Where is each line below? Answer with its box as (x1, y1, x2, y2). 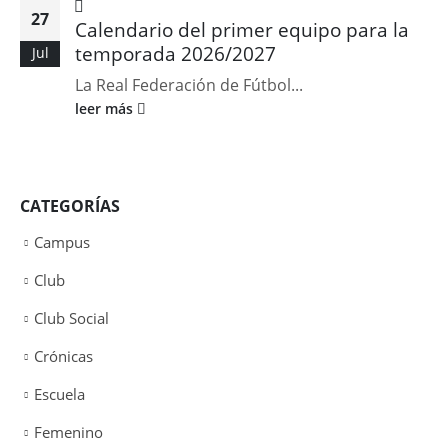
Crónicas (34, 345, 93, 366)
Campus (34, 231, 90, 252)
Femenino (34, 421, 103, 442)
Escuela (34, 383, 85, 404)
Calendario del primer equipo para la (75, 15, 409, 43)
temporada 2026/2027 (75, 39, 276, 67)
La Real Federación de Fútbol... (75, 73, 303, 96)
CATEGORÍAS (20, 194, 120, 217)
